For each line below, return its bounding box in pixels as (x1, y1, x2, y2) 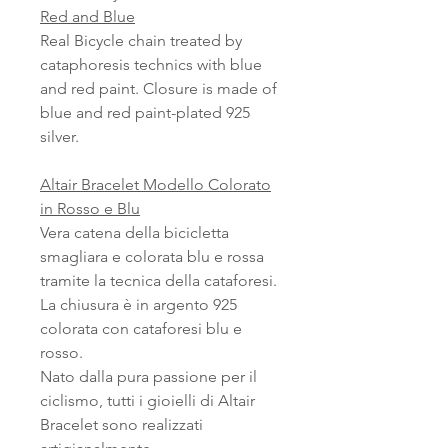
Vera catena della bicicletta (40, 223, 229, 243)
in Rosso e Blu (40, 199, 140, 219)
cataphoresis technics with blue (40, 55, 262, 75)
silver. (40, 127, 79, 147)
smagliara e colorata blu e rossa (40, 247, 264, 267)
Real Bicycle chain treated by (40, 31, 242, 51)
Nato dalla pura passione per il (40, 367, 257, 387)
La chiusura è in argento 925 (40, 295, 237, 315)
